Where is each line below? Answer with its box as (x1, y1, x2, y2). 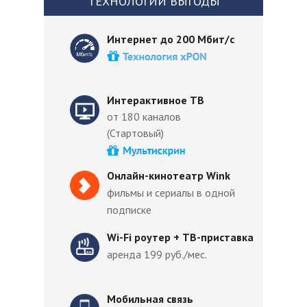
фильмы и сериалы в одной (107, 186, 235, 199)
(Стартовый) (107, 126, 164, 140)
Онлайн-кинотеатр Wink (107, 169, 230, 182)
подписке (107, 203, 151, 217)
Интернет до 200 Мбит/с (107, 32, 237, 46)
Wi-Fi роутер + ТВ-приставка (107, 230, 254, 244)
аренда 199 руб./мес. (107, 247, 207, 261)
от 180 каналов (107, 110, 181, 123)
